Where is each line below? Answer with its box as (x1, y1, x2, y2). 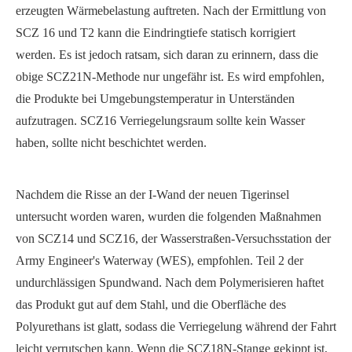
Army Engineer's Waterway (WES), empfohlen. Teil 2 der (16, 254, 303, 268)
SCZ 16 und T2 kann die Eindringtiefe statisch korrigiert (16, 26, 295, 40)
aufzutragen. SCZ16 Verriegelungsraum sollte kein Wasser (16, 114, 305, 128)
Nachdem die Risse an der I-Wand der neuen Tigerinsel (16, 188, 289, 202)
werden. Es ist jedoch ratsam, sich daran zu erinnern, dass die (16, 48, 318, 62)
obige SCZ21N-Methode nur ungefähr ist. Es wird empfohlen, (16, 70, 324, 84)
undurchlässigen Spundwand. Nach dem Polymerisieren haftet (16, 276, 324, 290)
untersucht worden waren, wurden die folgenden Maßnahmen (16, 210, 321, 224)
